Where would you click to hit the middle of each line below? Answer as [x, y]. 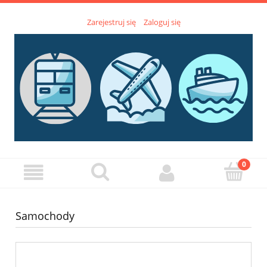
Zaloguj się [162, 22]
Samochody [45, 216]
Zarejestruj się [111, 22]
